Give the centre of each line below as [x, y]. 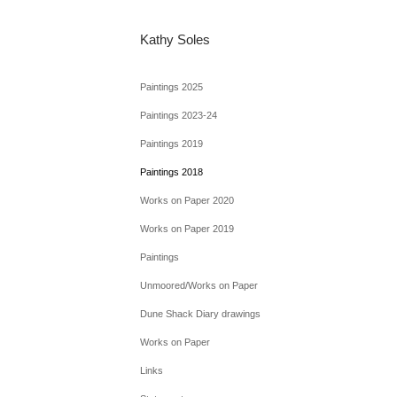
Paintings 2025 [171, 87]
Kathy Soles [175, 39]
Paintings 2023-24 [178, 115]
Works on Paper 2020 [187, 200]
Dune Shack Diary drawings [200, 314]
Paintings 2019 [171, 144]
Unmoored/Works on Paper [198, 285]
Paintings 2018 [171, 172]
